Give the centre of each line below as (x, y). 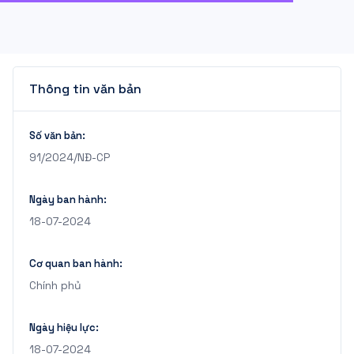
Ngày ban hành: (68, 200)
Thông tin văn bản (85, 89)
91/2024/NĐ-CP (70, 157)
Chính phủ (55, 285)
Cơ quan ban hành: (76, 264)
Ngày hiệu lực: (64, 328)
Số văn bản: (57, 136)
